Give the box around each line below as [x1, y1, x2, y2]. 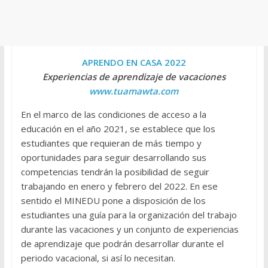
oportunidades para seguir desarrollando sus [20, 151, 206, 164]
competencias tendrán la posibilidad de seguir [20, 166, 209, 178]
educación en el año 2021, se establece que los [20, 123, 215, 135]
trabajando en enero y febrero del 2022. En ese [20, 180, 218, 193]
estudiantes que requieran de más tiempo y [20, 137, 202, 150]
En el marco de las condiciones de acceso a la [20, 108, 206, 121]
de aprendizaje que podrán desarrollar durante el [20, 237, 224, 250]
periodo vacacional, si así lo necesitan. [20, 252, 175, 264]
